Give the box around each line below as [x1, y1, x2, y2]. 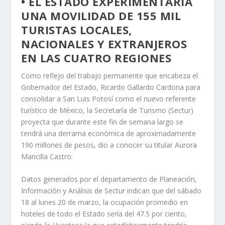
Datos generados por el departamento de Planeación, [21, 174, 197, 184]
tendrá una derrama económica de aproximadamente [21, 129, 196, 138]
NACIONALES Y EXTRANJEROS [21, 36, 187, 51]
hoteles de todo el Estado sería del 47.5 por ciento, [21, 209, 187, 219]
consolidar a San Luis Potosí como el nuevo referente [21, 94, 196, 103]
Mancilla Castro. [21, 152, 73, 161]
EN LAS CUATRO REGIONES [21, 50, 172, 65]
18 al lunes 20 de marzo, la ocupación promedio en [21, 197, 188, 207]
